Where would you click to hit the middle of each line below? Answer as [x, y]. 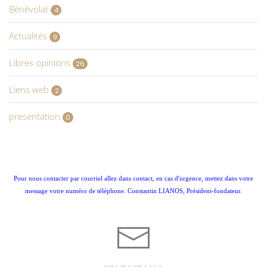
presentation [36, 116]
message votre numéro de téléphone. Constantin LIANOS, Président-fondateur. [133, 191]
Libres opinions [41, 62]
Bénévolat [30, 9]
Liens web [30, 89]
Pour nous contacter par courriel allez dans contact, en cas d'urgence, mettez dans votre [133, 178]
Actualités [29, 35]
